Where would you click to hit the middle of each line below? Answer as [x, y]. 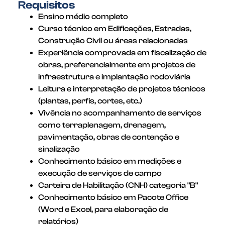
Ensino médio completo [83, 17]
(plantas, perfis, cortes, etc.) [90, 101]
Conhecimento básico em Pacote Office [113, 197]
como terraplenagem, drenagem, [102, 125]
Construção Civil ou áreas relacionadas [113, 41]
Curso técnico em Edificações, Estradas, [115, 29]
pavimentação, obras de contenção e [108, 137]
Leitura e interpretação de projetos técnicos [122, 89]
